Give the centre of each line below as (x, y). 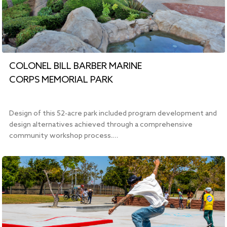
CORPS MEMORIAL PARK (61, 80)
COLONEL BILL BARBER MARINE (76, 67)
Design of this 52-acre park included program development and (113, 114)
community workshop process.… (64, 136)
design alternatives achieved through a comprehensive (101, 125)
